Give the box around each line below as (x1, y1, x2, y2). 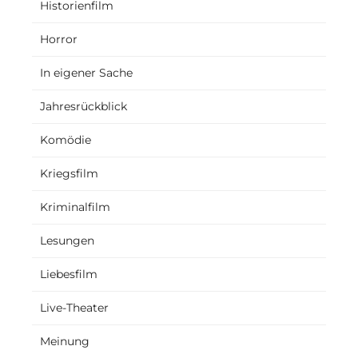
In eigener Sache (40, 65, 133, 80)
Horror (40, 31, 78, 46)
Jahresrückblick (40, 98, 127, 113)
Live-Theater (40, 300, 109, 315)
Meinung (40, 333, 89, 348)
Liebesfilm (40, 266, 97, 281)
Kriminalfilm (40, 199, 110, 214)
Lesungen (40, 233, 94, 248)
